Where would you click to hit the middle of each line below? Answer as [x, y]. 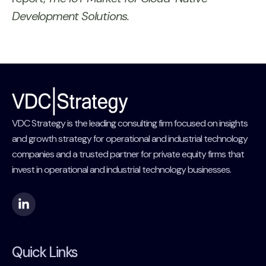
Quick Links [45, 252]
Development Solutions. [70, 16]
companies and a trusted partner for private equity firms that [128, 154]
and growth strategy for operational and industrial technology [130, 139]
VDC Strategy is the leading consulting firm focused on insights [130, 123]
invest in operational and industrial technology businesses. [121, 170]
